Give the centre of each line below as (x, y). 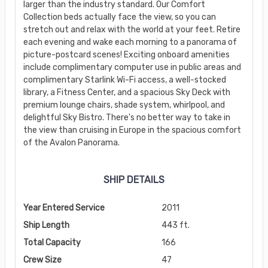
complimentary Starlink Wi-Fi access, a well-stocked (124, 80)
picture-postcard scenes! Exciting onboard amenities (126, 54)
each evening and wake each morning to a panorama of (130, 42)
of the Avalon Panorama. (71, 142)
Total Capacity (52, 242)
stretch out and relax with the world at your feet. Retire (132, 29)
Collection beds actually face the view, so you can (119, 17)
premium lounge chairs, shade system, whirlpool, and (124, 105)
